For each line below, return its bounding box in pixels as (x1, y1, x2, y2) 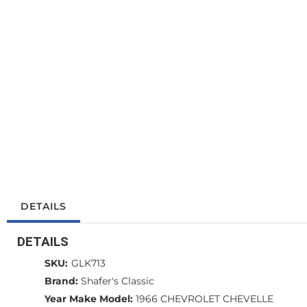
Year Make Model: (45, 293, 133, 305)
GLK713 (71, 257, 106, 269)
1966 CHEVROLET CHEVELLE (136, 293, 273, 305)
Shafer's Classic (81, 275, 154, 287)
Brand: (45, 275, 78, 287)
